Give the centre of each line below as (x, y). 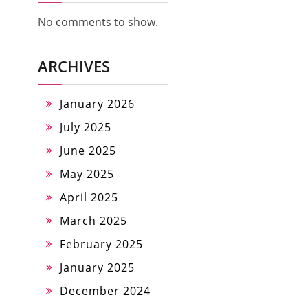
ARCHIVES (74, 66)
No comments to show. (98, 22)
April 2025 (89, 198)
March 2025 (93, 221)
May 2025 (87, 174)
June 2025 (88, 151)
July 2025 (86, 128)
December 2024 (105, 291)
